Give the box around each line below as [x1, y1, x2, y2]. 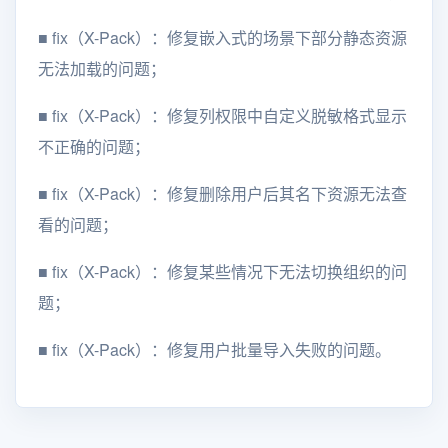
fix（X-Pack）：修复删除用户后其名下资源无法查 [48, 182, 407, 206]
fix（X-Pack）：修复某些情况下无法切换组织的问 [48, 260, 407, 284]
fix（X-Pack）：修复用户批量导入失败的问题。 [48, 338, 391, 362]
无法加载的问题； [38, 57, 166, 81]
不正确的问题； [38, 135, 150, 159]
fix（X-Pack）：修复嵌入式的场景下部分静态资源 [48, 26, 407, 50]
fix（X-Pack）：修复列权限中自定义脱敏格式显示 [48, 104, 407, 128]
